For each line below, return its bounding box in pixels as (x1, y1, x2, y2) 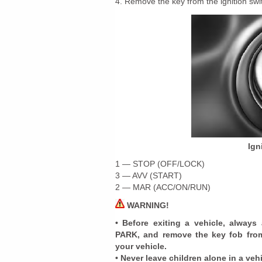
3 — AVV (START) (115, 171, 182, 180)
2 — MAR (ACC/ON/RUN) (115, 182, 211, 192)
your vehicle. (115, 242, 167, 251)
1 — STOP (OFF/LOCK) (115, 159, 205, 168)
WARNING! (125, 201, 169, 210)
